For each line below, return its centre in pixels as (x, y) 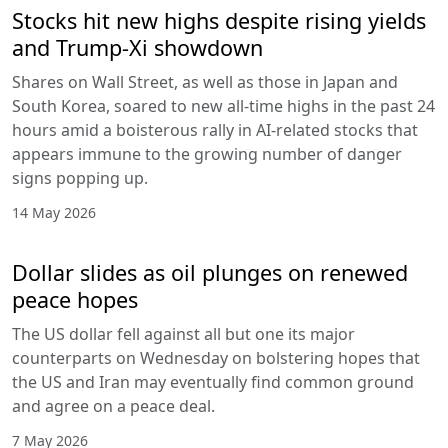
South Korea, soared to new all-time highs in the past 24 (223, 105)
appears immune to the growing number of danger (207, 153)
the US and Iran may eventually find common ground (213, 381)
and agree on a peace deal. (113, 405)
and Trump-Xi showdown (137, 47)
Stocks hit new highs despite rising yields (219, 20)
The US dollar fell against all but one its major (183, 333)
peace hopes (75, 299)
